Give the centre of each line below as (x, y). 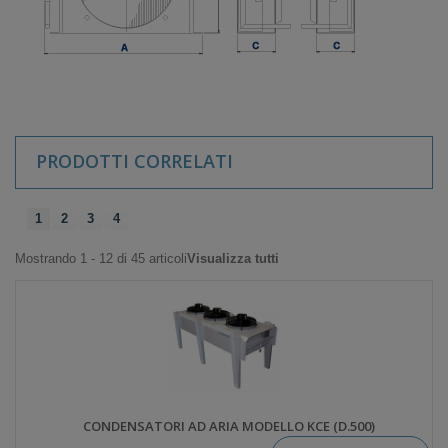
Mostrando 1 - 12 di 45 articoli (101, 258)
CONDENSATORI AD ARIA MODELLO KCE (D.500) (229, 425)
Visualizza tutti (233, 258)
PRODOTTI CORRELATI (134, 160)
